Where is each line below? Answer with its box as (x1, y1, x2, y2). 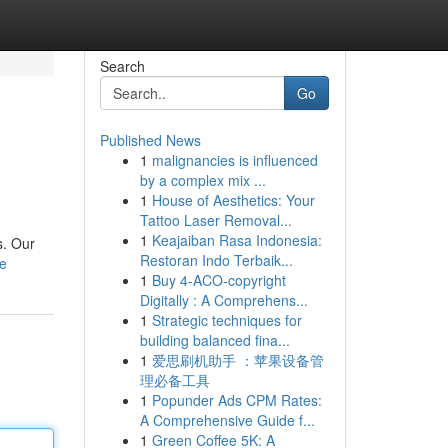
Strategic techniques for (151, 310, 302, 330)
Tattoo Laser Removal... (139, 210, 292, 230)
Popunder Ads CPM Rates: (151, 390, 322, 410)
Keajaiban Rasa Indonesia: (151, 230, 322, 250)
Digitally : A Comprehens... (139, 290, 308, 310)
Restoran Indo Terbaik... (139, 250, 293, 270)
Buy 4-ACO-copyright (151, 270, 286, 290)
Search (99, 56, 145, 76)
